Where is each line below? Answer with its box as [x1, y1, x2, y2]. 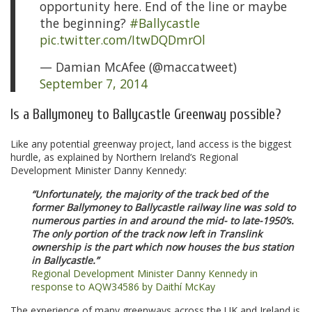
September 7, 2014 [40, 75, 148, 93]
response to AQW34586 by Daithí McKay [31, 280, 215, 294]
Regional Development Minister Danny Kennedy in [31, 267, 258, 281]
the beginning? [40, 15, 130, 32]
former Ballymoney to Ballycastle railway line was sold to [31, 201, 295, 214]
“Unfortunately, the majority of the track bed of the [31, 187, 268, 201]
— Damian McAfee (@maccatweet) [40, 58, 237, 76]
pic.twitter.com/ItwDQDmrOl [40, 31, 205, 49]
